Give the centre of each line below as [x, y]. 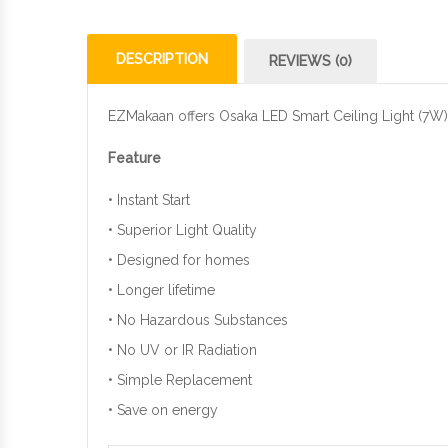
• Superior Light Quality [182, 230]
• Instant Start [149, 200]
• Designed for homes [179, 260]
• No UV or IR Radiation [182, 350]
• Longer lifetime [161, 290]
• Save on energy [163, 410]
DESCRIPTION [162, 59]
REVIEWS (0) [310, 61]
